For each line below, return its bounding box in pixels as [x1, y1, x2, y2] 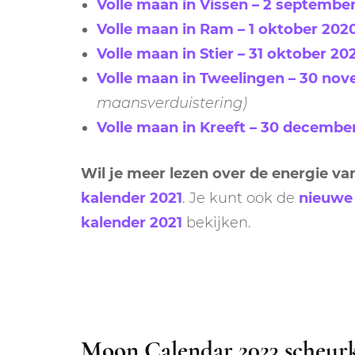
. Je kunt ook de [182, 189, 299, 207]
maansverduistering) [97, 94, 247, 112]
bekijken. [182, 213, 251, 231]
